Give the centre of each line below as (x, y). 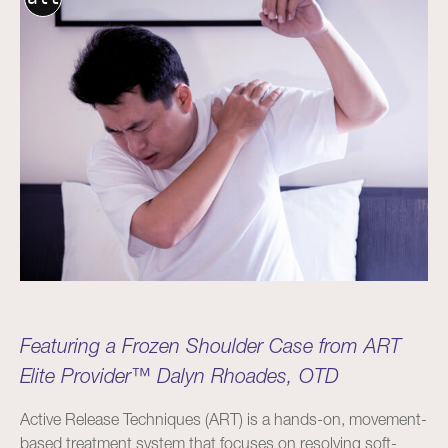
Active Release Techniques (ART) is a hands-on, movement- (223, 419)
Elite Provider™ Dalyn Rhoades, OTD (179, 376)
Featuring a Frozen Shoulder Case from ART (210, 346)
